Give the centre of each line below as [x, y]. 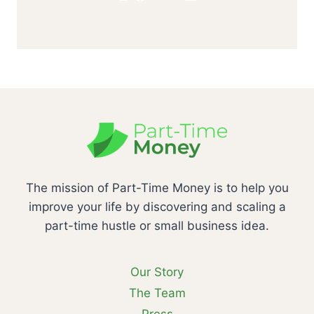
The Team [157, 293]
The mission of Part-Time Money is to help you [157, 187]
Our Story [157, 272]
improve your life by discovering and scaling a [157, 206]
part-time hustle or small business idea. [157, 225]
